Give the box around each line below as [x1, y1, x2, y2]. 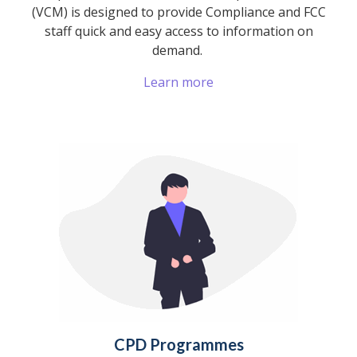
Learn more [143, 73, 214, 91]
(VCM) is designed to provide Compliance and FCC [31, 2, 326, 21]
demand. [151, 41, 206, 59]
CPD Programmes [113, 334, 244, 354]
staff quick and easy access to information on [44, 22, 313, 40]
